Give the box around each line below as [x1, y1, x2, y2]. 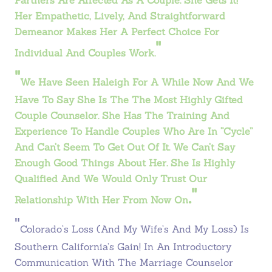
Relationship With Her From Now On [15, 194, 188, 206]
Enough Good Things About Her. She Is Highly [15, 157, 235, 169]
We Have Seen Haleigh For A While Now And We [20, 76, 254, 88]
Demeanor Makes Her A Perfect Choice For [15, 25, 219, 38]
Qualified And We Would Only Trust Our [15, 172, 207, 185]
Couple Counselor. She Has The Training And [15, 109, 229, 121]
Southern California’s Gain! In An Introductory [15, 240, 231, 253]
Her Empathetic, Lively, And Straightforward [15, 10, 225, 22]
